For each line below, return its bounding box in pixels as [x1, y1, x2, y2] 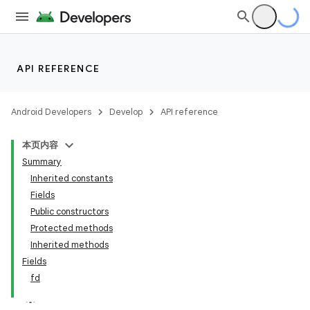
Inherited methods [30, 239, 109, 250]
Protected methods [30, 222, 113, 234]
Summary [22, 156, 62, 167]
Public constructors [30, 206, 109, 217]
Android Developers [11, 106, 91, 118]
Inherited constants [30, 172, 113, 184]
